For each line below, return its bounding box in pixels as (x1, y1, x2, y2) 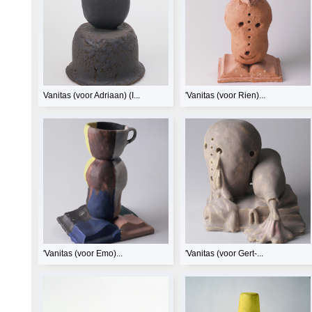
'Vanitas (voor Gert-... (185, 248, 263, 258)
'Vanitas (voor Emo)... (43, 248, 123, 258)
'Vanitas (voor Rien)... (185, 90, 265, 100)
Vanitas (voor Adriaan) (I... (43, 90, 140, 100)
